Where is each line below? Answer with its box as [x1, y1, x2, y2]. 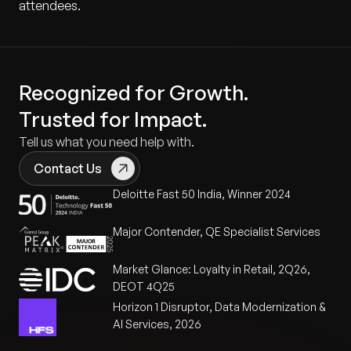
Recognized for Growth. [19, 80, 248, 105]
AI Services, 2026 [113, 317, 201, 331]
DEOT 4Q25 [113, 280, 175, 293]
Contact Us [34, 161, 102, 176]
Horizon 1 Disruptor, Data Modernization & [113, 300, 326, 313]
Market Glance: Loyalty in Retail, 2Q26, [113, 262, 310, 276]
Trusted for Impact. [19, 107, 207, 132]
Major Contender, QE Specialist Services [113, 225, 320, 238]
